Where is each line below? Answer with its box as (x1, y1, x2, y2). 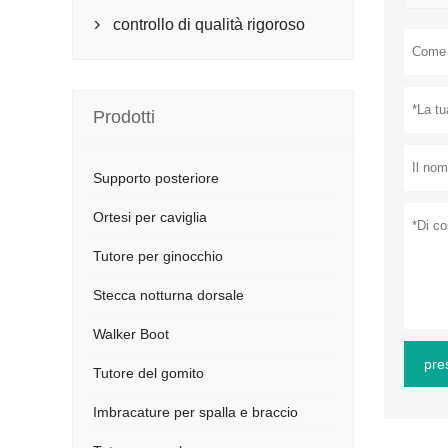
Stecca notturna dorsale (93, 287, 244, 303)
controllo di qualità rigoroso (113, 16, 305, 33)
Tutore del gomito (93, 365, 204, 381)
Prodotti (93, 107, 155, 127)
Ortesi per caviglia (93, 209, 207, 225)
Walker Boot (93, 326, 169, 342)
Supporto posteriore (93, 170, 219, 186)
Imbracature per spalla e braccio (93, 404, 298, 420)
